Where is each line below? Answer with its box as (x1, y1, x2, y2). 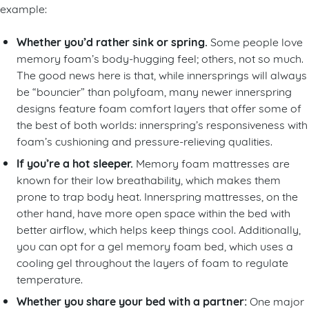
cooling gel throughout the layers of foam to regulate (17, 254, 288, 269)
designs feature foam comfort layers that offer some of (17, 99, 301, 114)
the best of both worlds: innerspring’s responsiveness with (17, 116, 308, 131)
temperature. (17, 270, 83, 286)
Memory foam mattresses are (133, 154, 290, 170)
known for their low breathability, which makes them (17, 171, 281, 186)
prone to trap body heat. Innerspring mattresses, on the (17, 188, 298, 203)
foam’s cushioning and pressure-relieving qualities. (17, 132, 275, 148)
